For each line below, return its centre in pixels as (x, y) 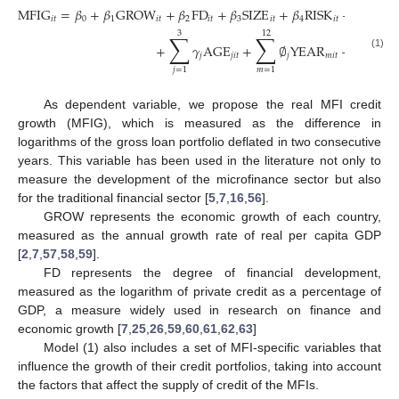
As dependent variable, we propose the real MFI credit (212, 104)
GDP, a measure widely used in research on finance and (199, 309)
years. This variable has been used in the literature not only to (199, 160)
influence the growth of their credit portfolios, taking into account (199, 366)
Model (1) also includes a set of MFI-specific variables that (212, 347)
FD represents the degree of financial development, (212, 272)
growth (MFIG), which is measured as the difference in (199, 122)
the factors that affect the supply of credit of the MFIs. (168, 384)
